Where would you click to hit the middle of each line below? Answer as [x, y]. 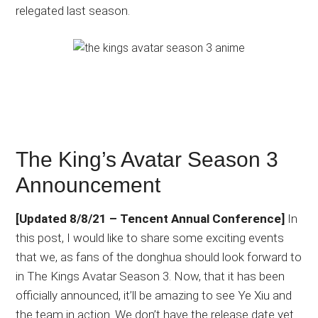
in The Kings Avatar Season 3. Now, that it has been [150, 276]
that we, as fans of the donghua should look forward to [159, 257]
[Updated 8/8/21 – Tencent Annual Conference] [150, 219]
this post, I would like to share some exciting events [150, 238]
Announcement [88, 185]
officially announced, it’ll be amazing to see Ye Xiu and [154, 296]
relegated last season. [73, 11]
